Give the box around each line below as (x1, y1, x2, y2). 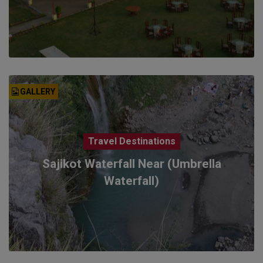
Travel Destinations (87, 135, 176, 147)
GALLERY (19, 86, 55, 96)
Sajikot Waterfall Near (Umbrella (42, 156, 221, 171)
